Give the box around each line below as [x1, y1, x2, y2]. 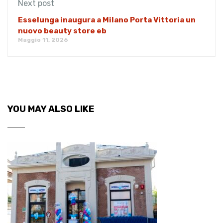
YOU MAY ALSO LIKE [7, 104, 94, 115]
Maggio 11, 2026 [18, 36, 68, 44]
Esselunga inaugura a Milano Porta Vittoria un [18, 15, 196, 25]
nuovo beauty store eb [18, 26, 107, 36]
